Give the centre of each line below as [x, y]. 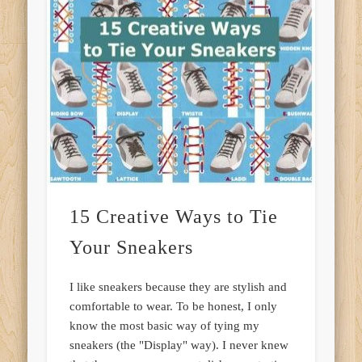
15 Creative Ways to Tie [174, 217]
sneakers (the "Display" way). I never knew [179, 345]
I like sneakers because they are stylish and [179, 287]
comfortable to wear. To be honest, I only [174, 307]
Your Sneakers [132, 248]
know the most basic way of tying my [165, 326]
